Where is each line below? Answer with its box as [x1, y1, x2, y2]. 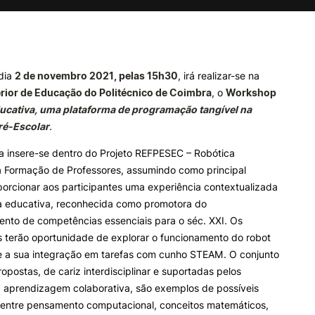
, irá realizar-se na [178, 70, 259, 82]
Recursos [59, 114, 93, 124]
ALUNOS [59, 32, 101, 44]
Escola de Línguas [221, 114, 289, 124]
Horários [59, 98, 91, 108]
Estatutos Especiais [59, 146, 131, 156]
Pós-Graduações [221, 65, 282, 75]
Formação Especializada [221, 82, 310, 91]
